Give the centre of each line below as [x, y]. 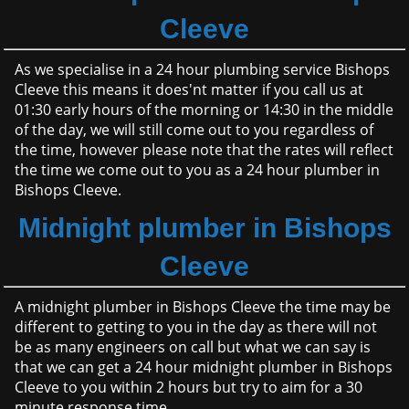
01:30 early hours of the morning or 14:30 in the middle [204, 110]
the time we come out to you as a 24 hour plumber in [198, 170]
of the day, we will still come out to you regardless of [194, 130]
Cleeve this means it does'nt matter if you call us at [189, 90]
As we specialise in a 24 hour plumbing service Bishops [203, 70]
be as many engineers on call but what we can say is [193, 347]
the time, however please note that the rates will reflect [204, 150]
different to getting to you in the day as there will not [196, 327]
